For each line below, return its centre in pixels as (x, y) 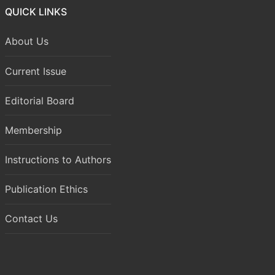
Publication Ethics (46, 189)
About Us (27, 41)
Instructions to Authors (58, 160)
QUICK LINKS (36, 12)
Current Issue (36, 71)
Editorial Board (40, 100)
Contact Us (31, 219)
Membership (33, 130)
